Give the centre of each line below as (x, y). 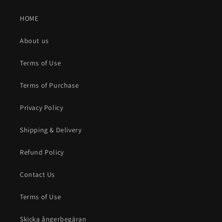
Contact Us (37, 175)
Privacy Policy (42, 108)
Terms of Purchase (50, 85)
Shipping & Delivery (51, 130)
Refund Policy (42, 152)
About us (34, 41)
